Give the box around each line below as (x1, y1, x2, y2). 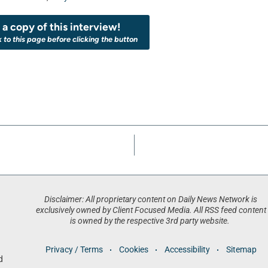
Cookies (118, 244, 148, 255)
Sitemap (226, 244, 257, 255)
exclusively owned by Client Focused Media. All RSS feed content (35, 205, 266, 215)
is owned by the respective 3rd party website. (70, 215, 232, 226)
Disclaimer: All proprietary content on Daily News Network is (44, 194, 258, 205)
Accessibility (164, 244, 210, 255)
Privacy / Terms (45, 244, 103, 255)
